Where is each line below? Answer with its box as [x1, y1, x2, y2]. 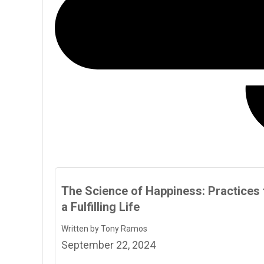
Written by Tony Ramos [61, 223, 147, 233]
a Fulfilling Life [61, 199, 140, 214]
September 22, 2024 [61, 238, 156, 251]
